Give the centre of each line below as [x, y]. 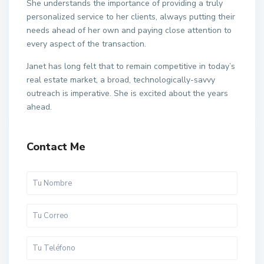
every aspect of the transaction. [86, 44]
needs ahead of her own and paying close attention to [129, 30]
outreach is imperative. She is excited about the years [127, 93]
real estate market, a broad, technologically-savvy [121, 80]
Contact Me [56, 147]
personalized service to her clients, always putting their [131, 17]
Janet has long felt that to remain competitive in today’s [131, 66]
